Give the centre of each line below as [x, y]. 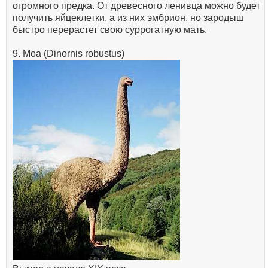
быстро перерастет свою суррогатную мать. [110, 29]
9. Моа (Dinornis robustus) [68, 53]
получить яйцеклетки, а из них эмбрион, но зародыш [128, 17]
